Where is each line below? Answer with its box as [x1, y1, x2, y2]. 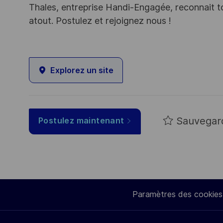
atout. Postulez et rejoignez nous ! [29, 15, 171, 26]
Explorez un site [50, 65, 113, 75]
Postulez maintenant [38, 116, 124, 126]
